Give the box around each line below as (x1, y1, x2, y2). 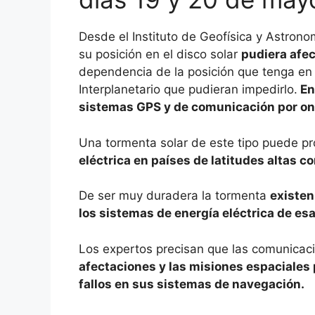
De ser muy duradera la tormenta (79, 188, 270, 203)
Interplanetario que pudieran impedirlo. (79, 82, 297, 97)
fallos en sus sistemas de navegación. (79, 276, 304, 291)
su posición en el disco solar (79, 47, 241, 62)
